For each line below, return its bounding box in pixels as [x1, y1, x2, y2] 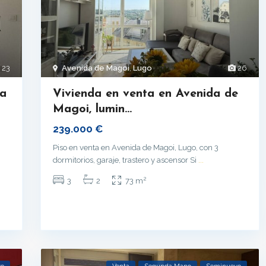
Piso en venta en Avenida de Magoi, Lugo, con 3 [53, 143, 218, 153]
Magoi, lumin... [53, 103, 132, 116]
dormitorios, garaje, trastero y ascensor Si [53, 156, 198, 165]
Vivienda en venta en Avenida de [53, 88, 238, 100]
